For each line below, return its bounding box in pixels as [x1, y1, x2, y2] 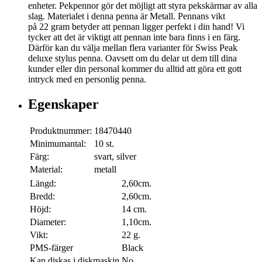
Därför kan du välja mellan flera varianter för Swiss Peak [28, 43, 237, 53]
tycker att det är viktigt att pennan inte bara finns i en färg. [28, 32, 240, 43]
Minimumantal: [30, 139, 86, 149]
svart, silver [94, 151, 136, 162]
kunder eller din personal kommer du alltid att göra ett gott [28, 64, 242, 74]
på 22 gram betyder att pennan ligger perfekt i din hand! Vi [28, 22, 244, 32]
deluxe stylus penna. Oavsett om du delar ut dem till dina [28, 53, 237, 64]
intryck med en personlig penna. [28, 74, 146, 85]
